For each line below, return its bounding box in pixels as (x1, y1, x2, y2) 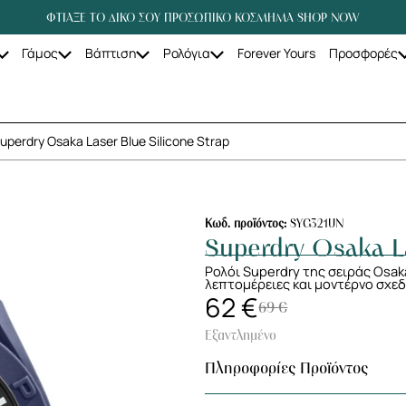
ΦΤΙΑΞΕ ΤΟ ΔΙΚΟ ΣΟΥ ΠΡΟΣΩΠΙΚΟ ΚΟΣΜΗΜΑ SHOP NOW (46, 10, 360, 25)
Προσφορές (328, 43, 398, 62)
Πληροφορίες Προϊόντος (205, 358, 369, 380)
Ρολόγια (163, 43, 210, 62)
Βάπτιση (85, 43, 137, 62)
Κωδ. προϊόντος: (205, 215, 291, 231)
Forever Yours (237, 43, 315, 62)
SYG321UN (290, 215, 344, 231)
